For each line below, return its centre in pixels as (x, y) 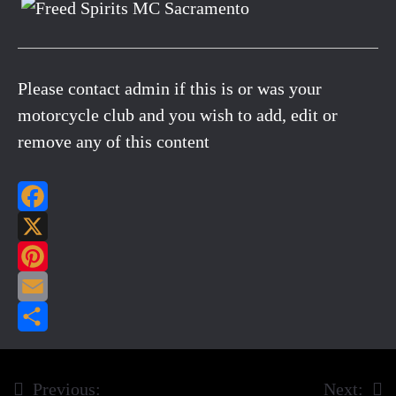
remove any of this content (114, 142)
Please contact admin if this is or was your (170, 89)
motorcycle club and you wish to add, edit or (178, 115)
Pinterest (230, 287)
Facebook (232, 227)
